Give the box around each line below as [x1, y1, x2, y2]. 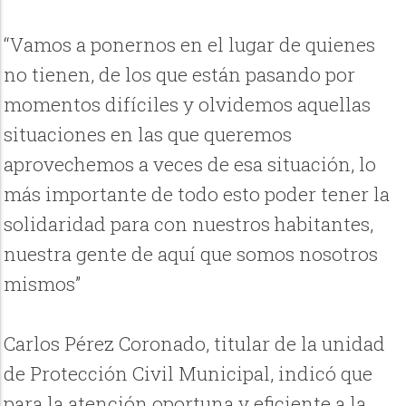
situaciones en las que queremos [4, 121, 293, 148]
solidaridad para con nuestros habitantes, [4, 211, 374, 237]
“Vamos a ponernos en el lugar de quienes [4, 32, 376, 58]
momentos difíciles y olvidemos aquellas [4, 92, 372, 118]
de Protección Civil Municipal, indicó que [4, 361, 373, 387]
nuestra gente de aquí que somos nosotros [4, 241, 379, 267]
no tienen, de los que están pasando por [4, 62, 356, 88]
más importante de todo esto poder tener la [4, 181, 391, 208]
